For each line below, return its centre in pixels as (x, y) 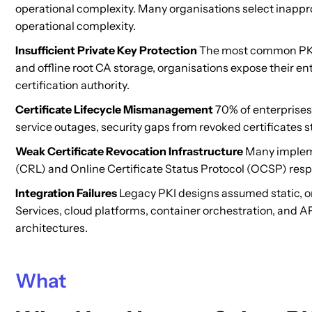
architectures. (52, 228)
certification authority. (72, 85)
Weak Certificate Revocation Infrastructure (129, 151)
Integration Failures (66, 193)
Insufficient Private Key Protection (106, 50)
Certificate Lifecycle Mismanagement (114, 109)
